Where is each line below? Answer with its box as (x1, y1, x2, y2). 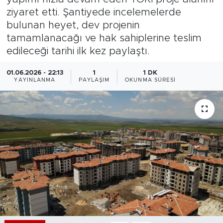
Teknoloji (26, 39, 68, 47)
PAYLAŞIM (78, 77, 110, 83)
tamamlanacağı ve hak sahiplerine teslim (6, 33, 202, 43)
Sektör (26, 115, 58, 123)
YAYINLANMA (14, 77, 56, 83)
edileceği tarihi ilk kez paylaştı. (6, 46, 150, 56)
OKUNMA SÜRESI (125, 77, 176, 83)
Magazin (26, 64, 64, 73)
